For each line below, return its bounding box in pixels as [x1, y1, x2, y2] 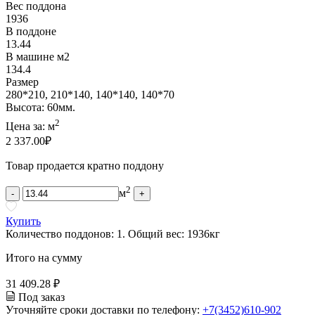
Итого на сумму [6, 251, 82, 264]
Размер [6, 75, 39, 88]
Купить [6, 214, 41, 227]
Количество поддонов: [6, 227, 117, 240]
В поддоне [6, 25, 56, 37]
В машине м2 [6, 50, 70, 63]
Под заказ [18, 290, 65, 303]
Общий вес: [128, 227, 187, 240]
